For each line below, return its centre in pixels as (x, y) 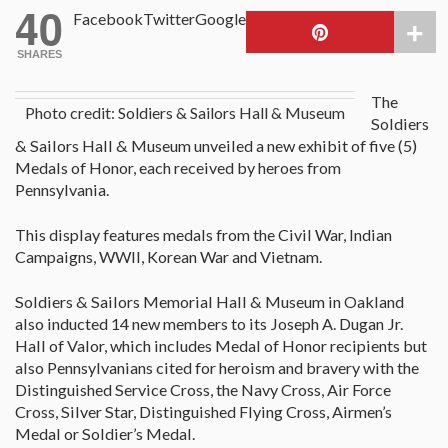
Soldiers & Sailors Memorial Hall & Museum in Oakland (209, 302)
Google (220, 19)
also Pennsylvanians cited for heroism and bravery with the (217, 368)
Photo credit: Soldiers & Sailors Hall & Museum (185, 113)
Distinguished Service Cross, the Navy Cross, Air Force (203, 390)
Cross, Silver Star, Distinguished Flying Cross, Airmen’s (203, 412)
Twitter (169, 19)
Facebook (108, 19)
